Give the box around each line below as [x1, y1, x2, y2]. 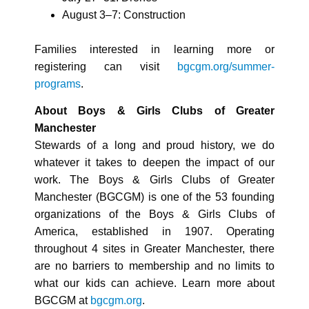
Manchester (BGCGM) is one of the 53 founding [34, 190, 275, 203]
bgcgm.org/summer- [177, 60, 275, 72]
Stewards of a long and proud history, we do [34, 139, 275, 151]
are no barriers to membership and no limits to [34, 259, 275, 272]
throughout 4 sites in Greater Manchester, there [34, 242, 275, 255]
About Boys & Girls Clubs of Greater [34, 104, 275, 117]
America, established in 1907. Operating [34, 225, 275, 237]
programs [34, 77, 81, 90]
